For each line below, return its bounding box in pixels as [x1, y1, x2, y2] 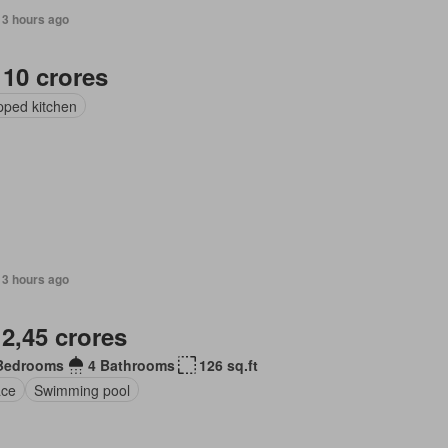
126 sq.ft [199, 355, 259, 375]
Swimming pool [34, 379, 131, 400]
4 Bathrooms [88, 355, 176, 375]
